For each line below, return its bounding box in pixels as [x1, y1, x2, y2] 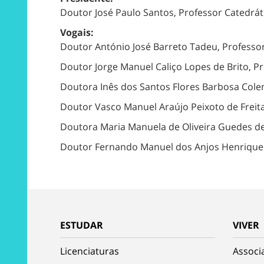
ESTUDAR [60, 218, 103, 232]
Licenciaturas [60, 244, 119, 258]
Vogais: [60, 25, 96, 39]
